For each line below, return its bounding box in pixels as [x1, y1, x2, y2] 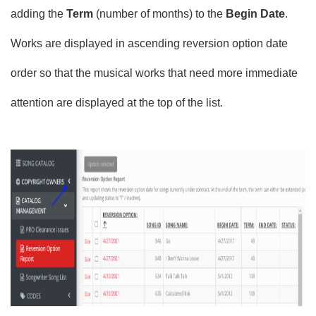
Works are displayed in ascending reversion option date [11, 37, 288, 49]
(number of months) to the [93, 8, 226, 20]
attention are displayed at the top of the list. [11, 97, 224, 109]
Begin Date [226, 8, 286, 20]
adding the [11, 8, 67, 20]
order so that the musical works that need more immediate [11, 67, 298, 79]
